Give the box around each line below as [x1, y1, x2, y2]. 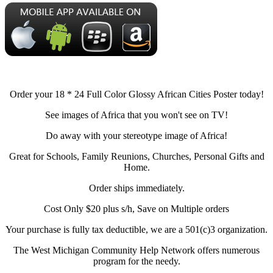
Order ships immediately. [88, 183, 185, 194]
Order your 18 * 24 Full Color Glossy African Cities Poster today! [9, 89, 264, 100]
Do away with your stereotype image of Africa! [46, 130, 227, 141]
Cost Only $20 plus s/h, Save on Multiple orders [44, 204, 229, 214]
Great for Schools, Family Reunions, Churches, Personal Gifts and [9, 151, 264, 162]
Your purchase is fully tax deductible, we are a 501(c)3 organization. [5, 224, 268, 235]
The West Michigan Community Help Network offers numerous [13, 245, 260, 256]
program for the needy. [93, 256, 180, 267]
